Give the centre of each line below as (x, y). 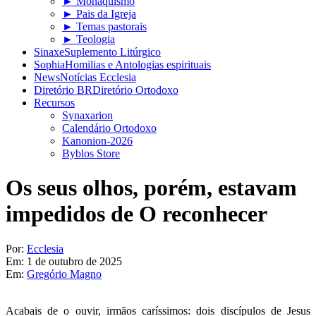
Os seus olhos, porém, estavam (151, 188)
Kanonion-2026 (97, 141)
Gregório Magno (64, 274)
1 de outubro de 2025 (74, 261)
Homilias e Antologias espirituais (138, 65)
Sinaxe (49, 52)
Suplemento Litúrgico (113, 52)
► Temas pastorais (104, 26)
